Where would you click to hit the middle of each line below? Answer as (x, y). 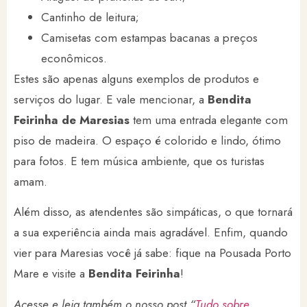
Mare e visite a (51, 274)
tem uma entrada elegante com (209, 120)
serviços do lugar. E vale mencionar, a (111, 99)
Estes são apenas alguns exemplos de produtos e (136, 78)
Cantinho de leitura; (90, 17)
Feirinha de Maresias (72, 120)
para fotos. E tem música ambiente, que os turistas (139, 161)
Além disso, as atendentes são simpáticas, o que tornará (153, 212)
